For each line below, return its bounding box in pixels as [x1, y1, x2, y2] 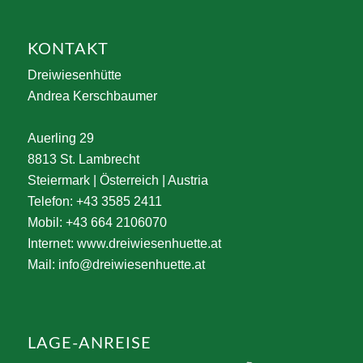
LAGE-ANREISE [27, 335, 152, 352]
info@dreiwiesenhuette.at [58, 258, 205, 272]
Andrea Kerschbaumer [27, 89, 157, 104]
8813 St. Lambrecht [27, 152, 139, 167]
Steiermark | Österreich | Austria [27, 173, 208, 188]
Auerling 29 [27, 131, 94, 146]
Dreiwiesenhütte [27, 68, 122, 83]
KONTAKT [27, 41, 109, 58]
